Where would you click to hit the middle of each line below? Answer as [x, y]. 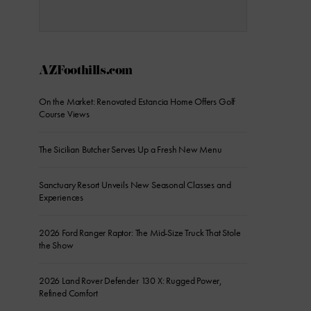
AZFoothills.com [86, 72]
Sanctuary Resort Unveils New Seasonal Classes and [135, 185]
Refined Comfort [68, 293]
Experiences [61, 197]
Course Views [64, 114]
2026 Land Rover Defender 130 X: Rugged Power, [131, 280]
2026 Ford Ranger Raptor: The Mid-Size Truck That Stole [140, 233]
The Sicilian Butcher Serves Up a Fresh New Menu [132, 149]
